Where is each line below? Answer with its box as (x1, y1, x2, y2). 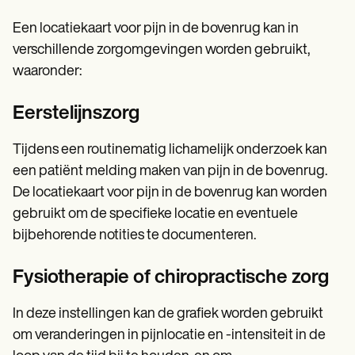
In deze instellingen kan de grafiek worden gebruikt (13, 307, 323, 323)
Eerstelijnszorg (13, 105, 139, 124)
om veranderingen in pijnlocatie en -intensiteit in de (13, 328, 326, 344)
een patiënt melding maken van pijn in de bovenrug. (13, 164, 327, 180)
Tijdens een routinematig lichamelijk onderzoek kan (13, 143, 327, 158)
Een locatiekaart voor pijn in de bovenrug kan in (13, 21, 299, 37)
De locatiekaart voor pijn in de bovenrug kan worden (13, 185, 327, 201)
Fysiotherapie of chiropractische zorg (13, 269, 329, 288)
